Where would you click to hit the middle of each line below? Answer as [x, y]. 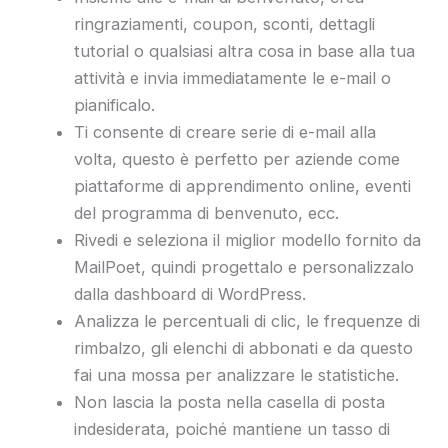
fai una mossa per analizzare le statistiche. [237, 375]
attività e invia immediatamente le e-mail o [233, 78]
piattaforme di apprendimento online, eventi [243, 186]
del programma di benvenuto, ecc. [207, 213]
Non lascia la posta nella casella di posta [230, 402]
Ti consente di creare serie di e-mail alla [225, 132]
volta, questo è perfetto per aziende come [237, 159]
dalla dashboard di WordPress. [190, 294]
